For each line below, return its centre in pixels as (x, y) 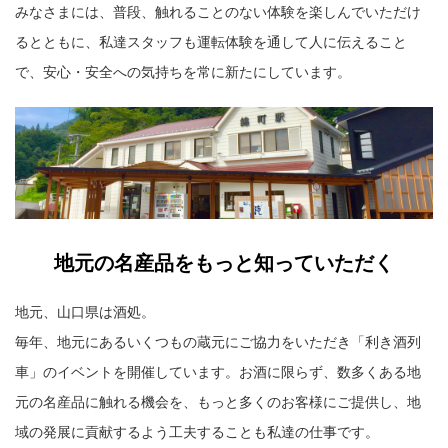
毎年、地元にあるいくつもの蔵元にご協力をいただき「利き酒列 (218, 341)
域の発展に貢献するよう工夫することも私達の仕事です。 (197, 431)
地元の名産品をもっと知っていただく (224, 262)
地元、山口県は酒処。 (85, 311)
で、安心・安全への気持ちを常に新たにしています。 (183, 72)
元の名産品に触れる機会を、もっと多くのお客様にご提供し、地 (218, 401)
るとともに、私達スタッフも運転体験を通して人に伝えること (211, 42)
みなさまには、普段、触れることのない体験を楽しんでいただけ (218, 12)
